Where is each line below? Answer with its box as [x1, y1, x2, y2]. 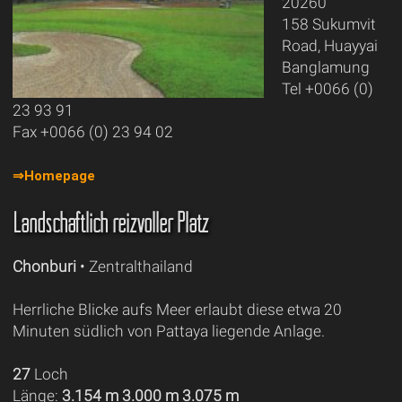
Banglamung [281, 58, 370, 77]
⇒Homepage [12, 168, 95, 185]
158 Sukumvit [281, 15, 376, 34]
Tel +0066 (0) [281, 80, 373, 99]
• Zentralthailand [75, 258, 193, 276]
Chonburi [12, 258, 76, 276]
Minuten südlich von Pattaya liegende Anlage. [12, 322, 325, 341]
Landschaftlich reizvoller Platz [12, 206, 208, 240]
